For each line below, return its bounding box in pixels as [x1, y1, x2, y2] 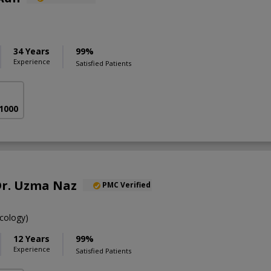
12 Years [13, 233, 50, 245]
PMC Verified [102, 180, 151, 191]
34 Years [13, 45, 50, 57]
